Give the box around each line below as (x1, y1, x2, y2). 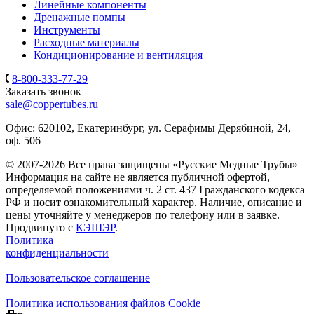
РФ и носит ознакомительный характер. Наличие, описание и (6, 196, 302, 208)
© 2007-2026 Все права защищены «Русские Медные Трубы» (6, 158, 298, 170)
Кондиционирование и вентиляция (34, 48, 203, 61)
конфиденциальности (6, 246, 109, 259)
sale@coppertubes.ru (6, 97, 98, 110)
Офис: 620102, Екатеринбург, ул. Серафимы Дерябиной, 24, (6, 121, 291, 134)
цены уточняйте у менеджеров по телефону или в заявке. (6, 208, 280, 221)
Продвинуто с (6, 221, 76, 233)
